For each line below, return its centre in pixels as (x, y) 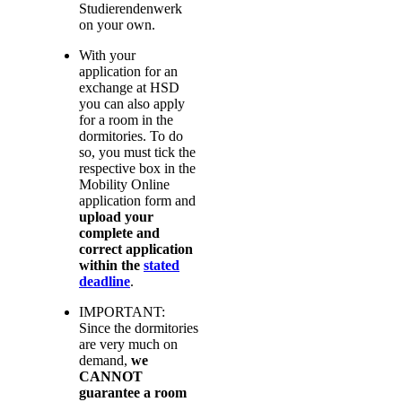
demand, (105, 360)
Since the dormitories (139, 328)
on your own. (117, 24)
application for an (128, 71)
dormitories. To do (131, 135)
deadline (105, 281)
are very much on (128, 344)
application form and (137, 200)
